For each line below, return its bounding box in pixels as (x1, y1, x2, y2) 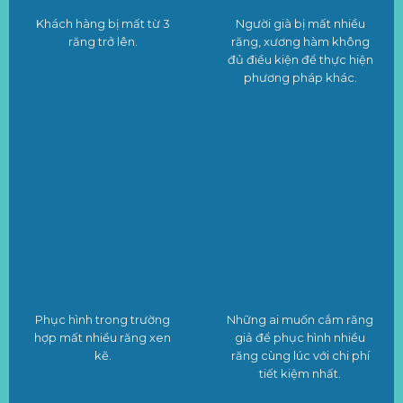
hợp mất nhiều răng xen (34, 330, 172, 345)
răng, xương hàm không (230, 34, 370, 49)
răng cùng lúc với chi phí (230, 348, 370, 363)
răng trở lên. (67, 34, 138, 49)
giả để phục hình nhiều (235, 330, 366, 345)
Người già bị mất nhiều (235, 16, 365, 31)
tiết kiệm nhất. (259, 366, 342, 381)
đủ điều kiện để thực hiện (227, 52, 373, 67)
